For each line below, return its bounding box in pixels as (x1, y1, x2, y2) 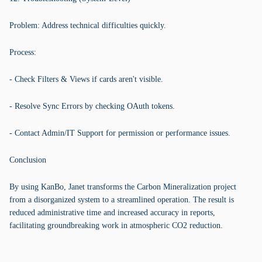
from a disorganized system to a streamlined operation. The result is (9, 195, 234, 204)
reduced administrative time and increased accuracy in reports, (9, 208, 215, 217)
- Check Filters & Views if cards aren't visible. (9, 75, 163, 84)
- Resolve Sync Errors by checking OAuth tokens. (9, 102, 175, 111)
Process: (9, 48, 36, 57)
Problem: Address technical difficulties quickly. (9, 21, 166, 30)
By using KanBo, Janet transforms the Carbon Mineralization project (9, 182, 236, 191)
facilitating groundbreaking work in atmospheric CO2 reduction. (9, 221, 223, 230)
